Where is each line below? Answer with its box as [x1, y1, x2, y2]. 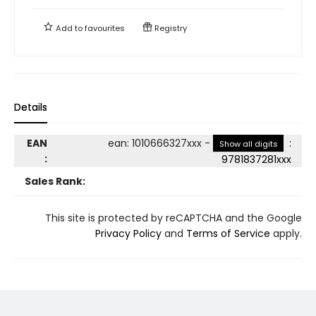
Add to [54, 22, 85, 34]
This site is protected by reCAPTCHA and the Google [45, 210, 302, 225]
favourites [85, 22, 125, 34]
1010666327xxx [132, 135, 202, 150]
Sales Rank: [25, 174, 85, 188]
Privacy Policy [95, 226, 162, 241]
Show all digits [219, 138, 278, 150]
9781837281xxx [221, 152, 291, 166]
